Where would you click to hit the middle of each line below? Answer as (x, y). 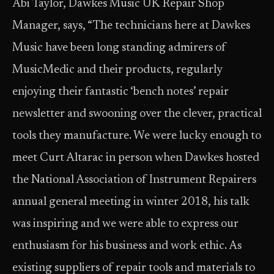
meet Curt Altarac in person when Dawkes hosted (136, 158)
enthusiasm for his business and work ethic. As (127, 246)
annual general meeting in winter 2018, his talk (131, 202)
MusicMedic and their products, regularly (117, 70)
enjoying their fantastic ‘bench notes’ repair (120, 92)
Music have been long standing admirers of (119, 48)
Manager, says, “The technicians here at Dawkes (131, 26)
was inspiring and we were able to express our (125, 224)
